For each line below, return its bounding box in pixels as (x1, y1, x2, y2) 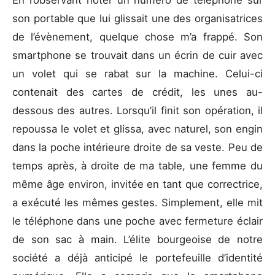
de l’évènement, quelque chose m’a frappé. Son (12, 30, 263, 43)
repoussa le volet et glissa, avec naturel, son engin (12, 122, 263, 135)
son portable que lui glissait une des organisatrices (12, 12, 263, 25)
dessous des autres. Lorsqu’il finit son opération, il (12, 104, 263, 117)
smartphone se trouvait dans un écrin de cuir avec (12, 48, 263, 61)
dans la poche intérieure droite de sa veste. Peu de (12, 141, 263, 153)
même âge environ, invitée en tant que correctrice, (12, 177, 263, 190)
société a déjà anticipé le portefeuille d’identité (12, 251, 263, 264)
